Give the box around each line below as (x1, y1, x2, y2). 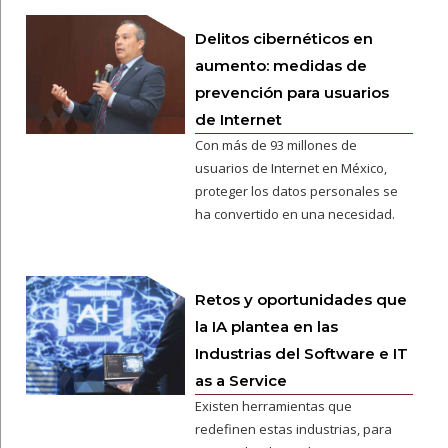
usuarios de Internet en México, (194, 159, 387, 177)
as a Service (194, 371, 287, 390)
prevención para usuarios (194, 83, 389, 102)
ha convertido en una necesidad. (194, 205, 395, 223)
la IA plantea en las (194, 317, 338, 336)
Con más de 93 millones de (194, 136, 357, 154)
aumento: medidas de (194, 56, 367, 75)
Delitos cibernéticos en (194, 29, 373, 48)
